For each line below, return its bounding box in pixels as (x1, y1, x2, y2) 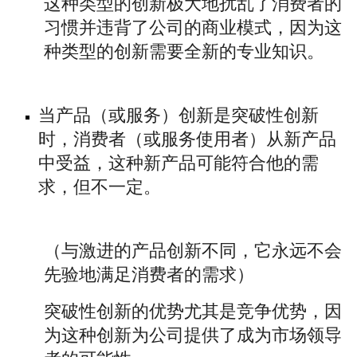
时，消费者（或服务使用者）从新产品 (38, 131, 336, 151)
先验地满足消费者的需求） (44, 266, 254, 287)
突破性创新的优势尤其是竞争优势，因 (44, 303, 342, 324)
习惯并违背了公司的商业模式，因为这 (44, 19, 342, 40)
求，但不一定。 (38, 178, 161, 199)
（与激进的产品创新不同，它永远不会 (44, 242, 342, 263)
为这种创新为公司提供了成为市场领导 (44, 327, 342, 347)
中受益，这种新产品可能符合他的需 (38, 155, 319, 175)
